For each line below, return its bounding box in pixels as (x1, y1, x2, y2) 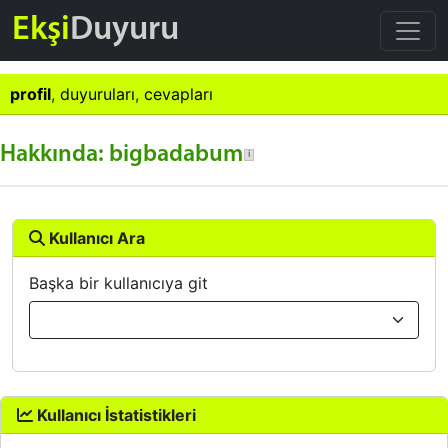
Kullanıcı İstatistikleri (33, 405, 196, 425)
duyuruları (60, 84, 135, 104)
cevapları (144, 84, 213, 104)
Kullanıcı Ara (45, 228, 145, 248)
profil (10, 84, 51, 104)
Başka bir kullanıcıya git (29, 273, 208, 293)
